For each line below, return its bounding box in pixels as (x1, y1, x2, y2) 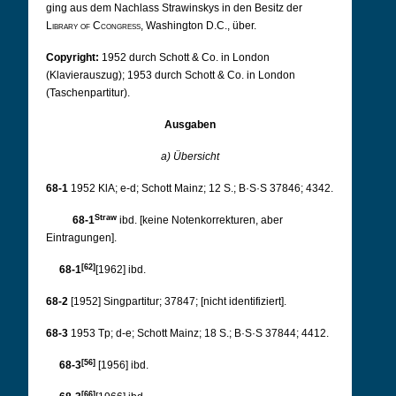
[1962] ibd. (95, 263, 146, 276)
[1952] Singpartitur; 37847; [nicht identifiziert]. (71, 295, 286, 308)
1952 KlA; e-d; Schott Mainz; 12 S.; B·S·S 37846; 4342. (71, 182, 333, 194)
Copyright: (46, 51, 99, 64)
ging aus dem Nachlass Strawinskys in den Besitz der (46, 2, 302, 14)
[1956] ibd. (98, 359, 148, 371)
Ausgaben (164, 118, 216, 131)
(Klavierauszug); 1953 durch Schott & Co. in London (46, 69, 295, 81)
